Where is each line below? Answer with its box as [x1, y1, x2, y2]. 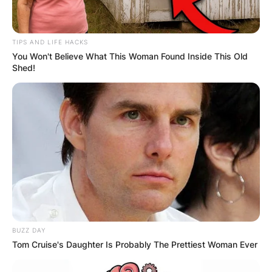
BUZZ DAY [12, 226, 46, 234]
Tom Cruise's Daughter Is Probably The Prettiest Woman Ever [12, 239, 257, 250]
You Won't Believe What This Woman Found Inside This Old [12, 50, 248, 61]
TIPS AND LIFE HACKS [12, 38, 88, 46]
